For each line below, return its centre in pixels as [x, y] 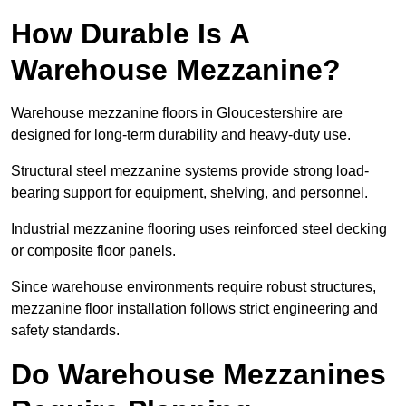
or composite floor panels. [93, 251]
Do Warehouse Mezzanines [198, 375]
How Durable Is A [130, 34]
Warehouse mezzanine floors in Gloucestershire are [177, 113]
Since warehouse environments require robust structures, [193, 287]
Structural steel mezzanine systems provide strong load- [190, 171]
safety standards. [65, 331]
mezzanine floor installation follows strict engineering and [194, 309]
